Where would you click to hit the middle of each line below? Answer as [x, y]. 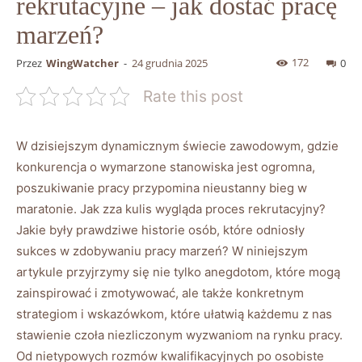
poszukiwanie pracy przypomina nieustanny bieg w [162, 187]
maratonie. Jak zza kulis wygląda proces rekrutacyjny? [171, 208]
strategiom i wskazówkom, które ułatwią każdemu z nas [174, 314]
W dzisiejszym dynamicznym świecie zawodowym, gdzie [177, 145]
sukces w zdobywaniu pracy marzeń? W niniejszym [162, 250]
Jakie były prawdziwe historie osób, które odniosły [160, 229]
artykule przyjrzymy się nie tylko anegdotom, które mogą [178, 271]
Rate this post [193, 96]
